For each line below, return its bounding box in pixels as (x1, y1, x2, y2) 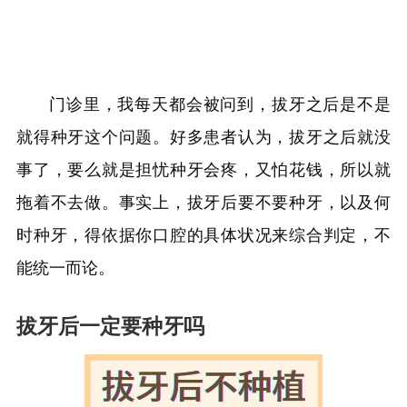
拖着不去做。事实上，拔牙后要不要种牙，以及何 (16, 194, 391, 212)
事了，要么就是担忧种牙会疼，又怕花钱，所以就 (16, 161, 391, 179)
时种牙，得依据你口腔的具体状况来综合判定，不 (16, 226, 391, 244)
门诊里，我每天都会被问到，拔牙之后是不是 (49, 95, 391, 114)
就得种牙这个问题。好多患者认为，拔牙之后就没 (16, 128, 391, 146)
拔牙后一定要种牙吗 (16, 315, 204, 338)
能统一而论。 (16, 259, 114, 277)
